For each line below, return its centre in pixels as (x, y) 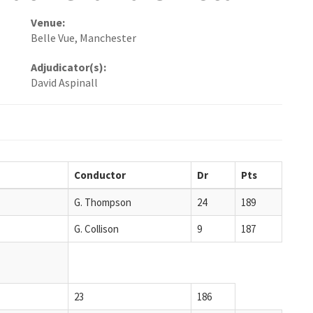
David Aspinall (64, 83)
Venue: (48, 23)
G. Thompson (103, 202)
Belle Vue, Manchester (83, 38)
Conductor (100, 175)
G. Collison (96, 228)
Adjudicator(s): (68, 67)
